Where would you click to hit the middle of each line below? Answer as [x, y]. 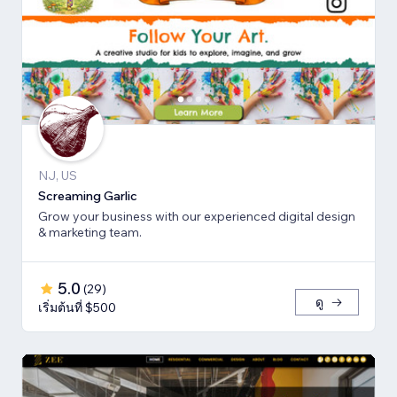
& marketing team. [90, 232]
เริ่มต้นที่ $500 [77, 307]
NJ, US [58, 175]
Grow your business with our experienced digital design [197, 216]
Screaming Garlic [88, 195]
